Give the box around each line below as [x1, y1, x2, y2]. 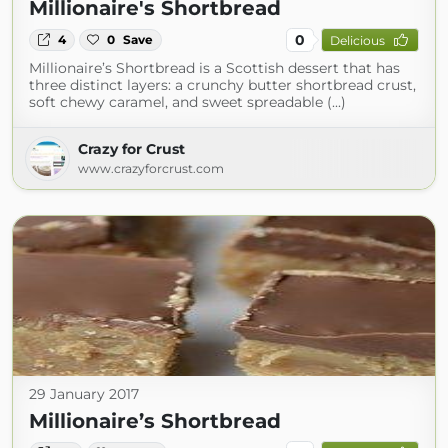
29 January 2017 [29, 385, 139, 403]
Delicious [329, 32, 385, 48]
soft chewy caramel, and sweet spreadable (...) [29, 93, 346, 111]
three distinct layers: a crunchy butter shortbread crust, [29, 76, 416, 94]
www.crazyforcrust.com [78, 161, 224, 176]
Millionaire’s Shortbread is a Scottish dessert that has [29, 59, 400, 77]
